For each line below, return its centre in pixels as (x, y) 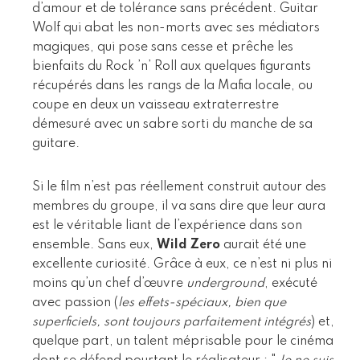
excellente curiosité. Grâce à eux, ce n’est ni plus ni (182, 264)
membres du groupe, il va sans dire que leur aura (179, 206)
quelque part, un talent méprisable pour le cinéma (183, 341)
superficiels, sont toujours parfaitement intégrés (172, 322)
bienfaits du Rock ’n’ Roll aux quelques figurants (172, 66)
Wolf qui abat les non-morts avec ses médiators (176, 28)
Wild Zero (188, 245)
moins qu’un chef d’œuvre (109, 283)
